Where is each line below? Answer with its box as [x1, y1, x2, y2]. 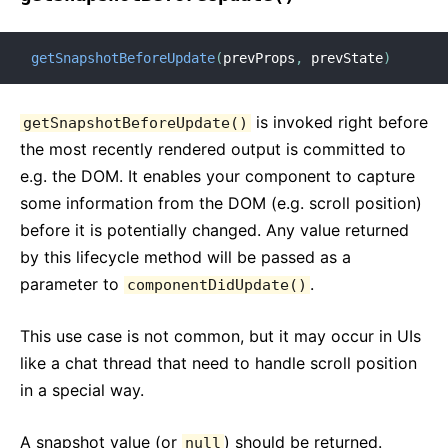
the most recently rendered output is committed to [20, 139, 406, 159]
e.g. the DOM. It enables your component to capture [20, 166, 415, 186]
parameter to [20, 274, 124, 294]
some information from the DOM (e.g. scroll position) [20, 193, 422, 213]
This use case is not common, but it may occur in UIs [20, 326, 421, 346]
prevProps [223, 50, 295, 66]
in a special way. [20, 380, 144, 400]
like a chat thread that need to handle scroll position [20, 353, 417, 373]
